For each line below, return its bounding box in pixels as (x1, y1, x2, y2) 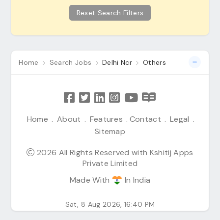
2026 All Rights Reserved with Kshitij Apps (34, 147, 193, 158)
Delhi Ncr (102, 58, 133, 67)
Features (89, 114, 123, 124)
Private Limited (82, 158, 138, 168)
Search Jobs (49, 58, 92, 67)
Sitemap (94, 126, 126, 137)
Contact (129, 114, 162, 124)
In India (122, 175, 151, 185)
